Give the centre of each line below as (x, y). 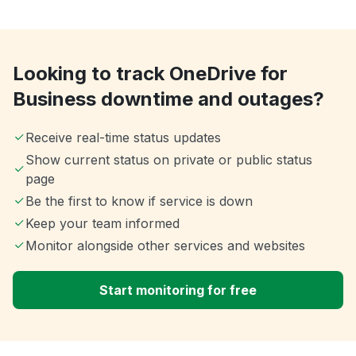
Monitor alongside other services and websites (165, 246)
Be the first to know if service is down (139, 201)
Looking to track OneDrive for (150, 74)
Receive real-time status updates (123, 138)
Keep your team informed (103, 224)
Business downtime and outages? (168, 99)
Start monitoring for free (178, 290)
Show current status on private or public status (168, 160)
